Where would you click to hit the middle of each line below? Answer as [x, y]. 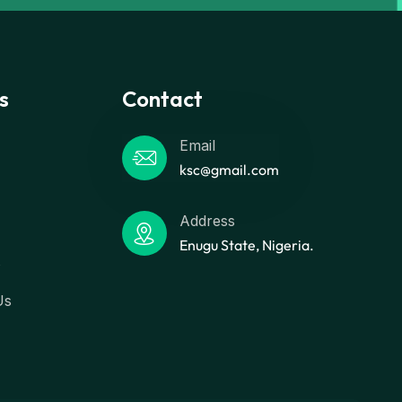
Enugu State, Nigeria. [246, 245]
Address [207, 221]
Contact [162, 99]
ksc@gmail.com [229, 170]
